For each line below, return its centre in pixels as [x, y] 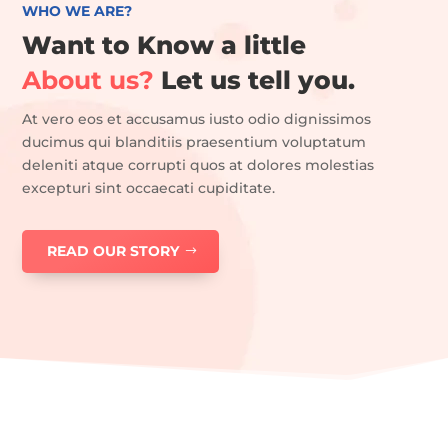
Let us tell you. [255, 80]
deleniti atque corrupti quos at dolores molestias [198, 165]
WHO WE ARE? [77, 11]
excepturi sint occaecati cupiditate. [149, 188]
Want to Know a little [164, 45]
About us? [88, 80]
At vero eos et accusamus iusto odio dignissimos [197, 119]
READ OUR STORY [113, 251]
